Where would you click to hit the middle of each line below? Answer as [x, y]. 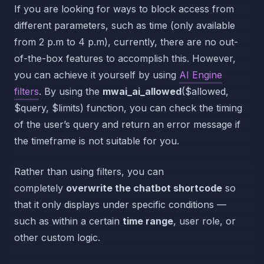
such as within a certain [68, 221]
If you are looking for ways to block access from [124, 9]
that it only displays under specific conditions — [120, 205]
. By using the [71, 92]
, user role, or [204, 221]
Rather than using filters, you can [89, 172]
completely [40, 188]
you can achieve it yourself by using [97, 75]
